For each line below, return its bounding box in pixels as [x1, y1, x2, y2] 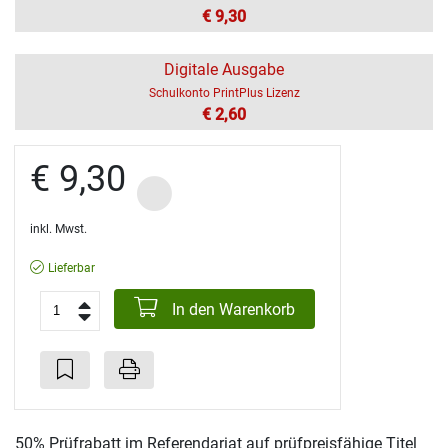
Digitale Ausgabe [164, 59, 284, 79]
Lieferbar [48, 260, 95, 275]
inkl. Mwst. [30, 221, 87, 236]
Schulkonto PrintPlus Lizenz [148, 85, 300, 100]
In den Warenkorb [168, 299, 295, 319]
